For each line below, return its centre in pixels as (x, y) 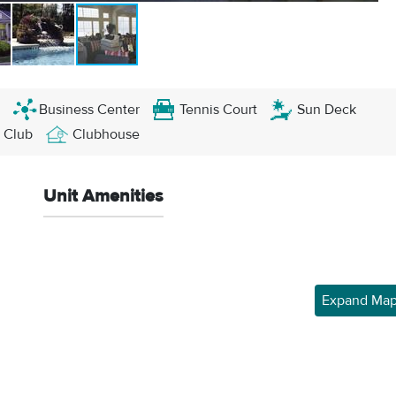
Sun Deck (327, 110)
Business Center (89, 110)
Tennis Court (218, 110)
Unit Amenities (103, 196)
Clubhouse (106, 134)
